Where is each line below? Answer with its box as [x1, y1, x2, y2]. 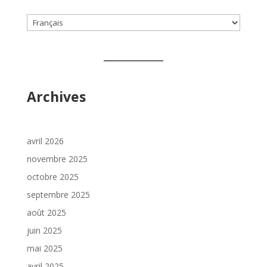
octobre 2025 [26, 170, 79, 182]
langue [26, 42, 52, 54]
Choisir [26, 15, 52, 27]
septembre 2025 [26, 188, 90, 200]
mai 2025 [26, 242, 63, 254]
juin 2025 [26, 224, 62, 236]
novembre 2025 [26, 153, 88, 164]
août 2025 [26, 206, 66, 218]
